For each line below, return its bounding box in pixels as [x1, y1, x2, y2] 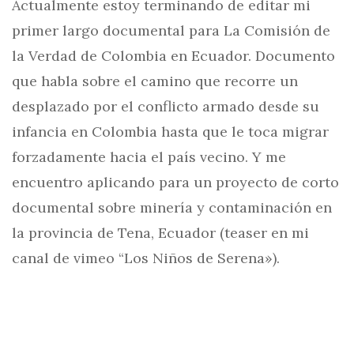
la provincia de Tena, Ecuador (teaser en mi [12, 224, 309, 242]
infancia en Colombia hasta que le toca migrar [12, 122, 329, 141]
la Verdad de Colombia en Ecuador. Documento [12, 47, 335, 65]
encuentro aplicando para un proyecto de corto [12, 173, 339, 191]
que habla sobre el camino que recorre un [12, 72, 298, 90]
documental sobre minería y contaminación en [12, 198, 332, 217]
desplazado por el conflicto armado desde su [12, 97, 319, 115]
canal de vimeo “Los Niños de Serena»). [12, 249, 280, 267]
